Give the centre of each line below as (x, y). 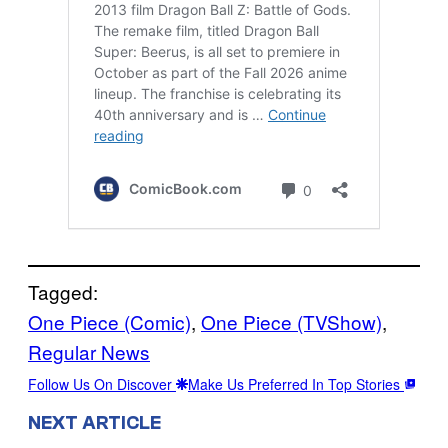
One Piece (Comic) (109, 321)
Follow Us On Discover (102, 383)
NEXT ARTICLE (94, 423)
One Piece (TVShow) (291, 321)
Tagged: (63, 291)
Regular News (89, 351)
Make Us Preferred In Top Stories (296, 383)
